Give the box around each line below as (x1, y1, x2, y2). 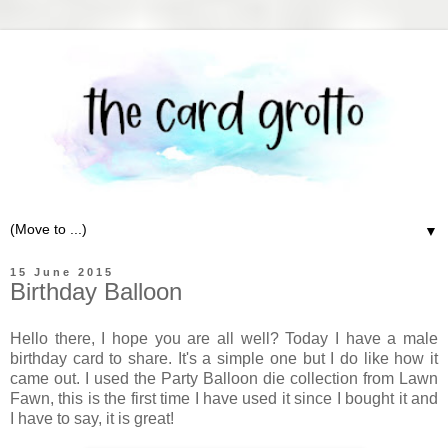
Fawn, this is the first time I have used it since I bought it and (10, 390, 438, 408)
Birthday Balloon (10, 277, 182, 305)
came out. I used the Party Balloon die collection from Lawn (10, 370, 438, 388)
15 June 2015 (10, 265, 114, 278)
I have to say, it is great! (10, 410, 174, 428)
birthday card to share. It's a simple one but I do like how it (10, 350, 438, 368)
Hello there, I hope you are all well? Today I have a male (10, 330, 438, 348)
